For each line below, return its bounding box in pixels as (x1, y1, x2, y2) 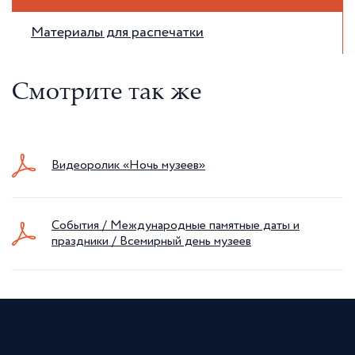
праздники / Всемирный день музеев (52, 235, 251, 248)
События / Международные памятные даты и (52, 219, 300, 232)
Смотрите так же (12, 82, 201, 106)
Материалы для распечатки (31, 25, 204, 40)
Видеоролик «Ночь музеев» (52, 159, 205, 172)
